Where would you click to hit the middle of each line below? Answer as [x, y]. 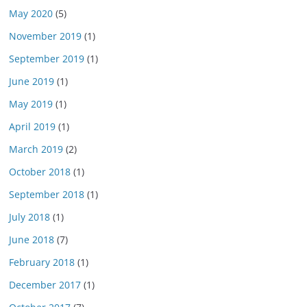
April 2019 [32, 126]
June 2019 [32, 81]
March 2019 [36, 149]
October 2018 [40, 172]
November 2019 [45, 36]
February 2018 [42, 262]
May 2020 [31, 13]
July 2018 [29, 217]
